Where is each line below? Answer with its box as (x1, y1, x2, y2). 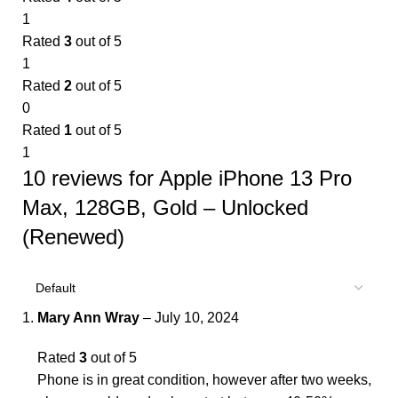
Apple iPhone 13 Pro (159, 166, 352, 191)
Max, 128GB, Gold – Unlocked (22, 195, 308, 220)
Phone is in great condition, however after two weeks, (37, 372, 371, 388)
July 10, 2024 (155, 310, 239, 326)
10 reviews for (22, 166, 159, 191)
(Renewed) (22, 225, 124, 250)
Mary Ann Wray (37, 310, 143, 326)
